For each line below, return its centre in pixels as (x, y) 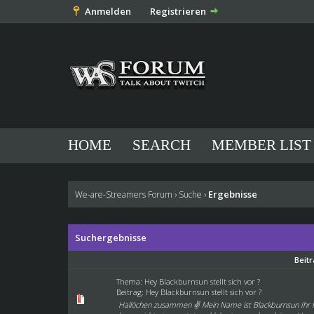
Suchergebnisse (111, 238)
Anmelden (108, 11)
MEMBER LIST (261, 145)
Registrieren (178, 11)
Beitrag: (131, 292)
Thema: (131, 281)
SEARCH (161, 145)
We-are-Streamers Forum (124, 194)
